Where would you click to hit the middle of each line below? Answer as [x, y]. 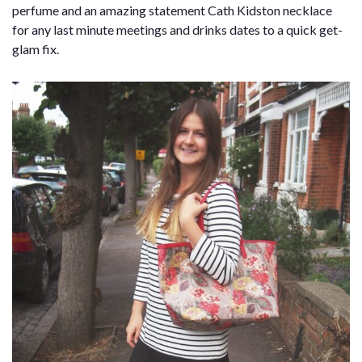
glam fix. [36, 49]
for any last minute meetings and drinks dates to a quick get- [177, 29]
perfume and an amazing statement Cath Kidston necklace [172, 10]
